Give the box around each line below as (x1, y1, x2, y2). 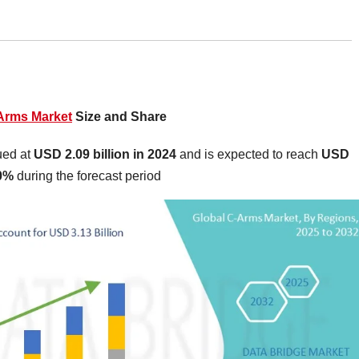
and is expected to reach (176, 147, 321, 162)
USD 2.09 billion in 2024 (34, 147, 176, 162)
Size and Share (72, 110, 167, 124)
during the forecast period (17, 169, 161, 184)
